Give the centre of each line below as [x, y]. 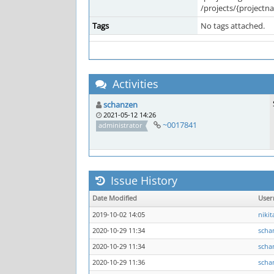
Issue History [143, 180]
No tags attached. [233, 26]
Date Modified [115, 198]
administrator [121, 125]
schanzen [120, 105]
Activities [134, 84]
